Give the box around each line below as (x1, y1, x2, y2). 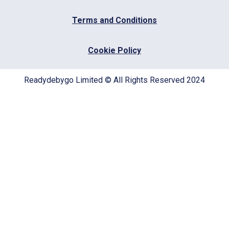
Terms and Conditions (72, 15, 157, 26)
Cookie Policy (88, 45, 141, 55)
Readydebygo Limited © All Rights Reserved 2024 (24, 75, 205, 85)
